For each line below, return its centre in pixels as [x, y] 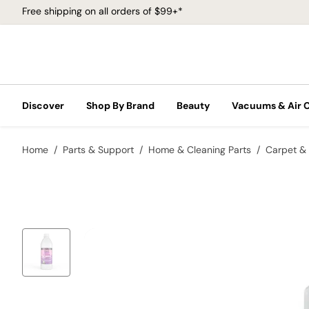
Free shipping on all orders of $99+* [102, 11]
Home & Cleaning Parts [200, 150]
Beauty [193, 106]
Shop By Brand [120, 106]
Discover [43, 106]
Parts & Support [98, 150]
